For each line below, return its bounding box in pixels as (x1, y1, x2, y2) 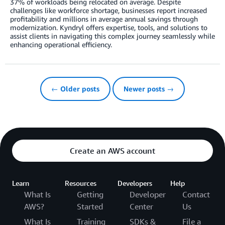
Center (130, 201, 153, 212)
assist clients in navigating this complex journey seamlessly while (10, 32, 215, 41)
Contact (182, 189, 210, 200)
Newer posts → (124, 84, 174, 93)
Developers (118, 179, 152, 188)
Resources (65, 179, 96, 188)
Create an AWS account (70, 146, 155, 156)
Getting (77, 189, 103, 200)
